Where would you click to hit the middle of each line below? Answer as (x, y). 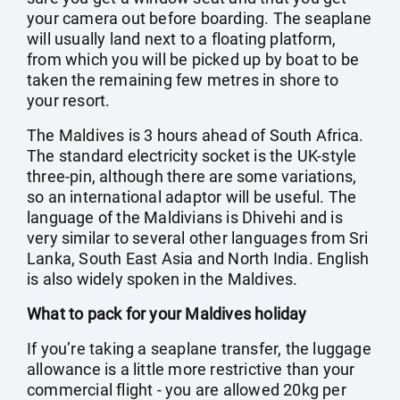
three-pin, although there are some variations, (192, 176)
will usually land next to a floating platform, (182, 39)
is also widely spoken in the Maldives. (162, 279)
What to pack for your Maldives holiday (167, 314)
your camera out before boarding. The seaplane (200, 18)
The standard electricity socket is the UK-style (192, 156)
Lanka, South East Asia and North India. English (198, 258)
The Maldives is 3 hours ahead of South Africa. (196, 135)
